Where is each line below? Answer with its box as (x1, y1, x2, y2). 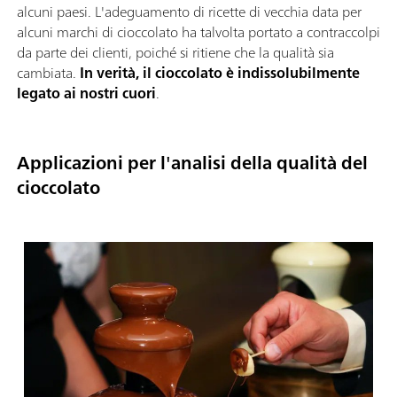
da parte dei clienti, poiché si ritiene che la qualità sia (17, 40, 334, 66)
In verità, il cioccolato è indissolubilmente (80, 60, 360, 86)
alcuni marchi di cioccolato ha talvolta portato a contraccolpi (17, 19, 380, 45)
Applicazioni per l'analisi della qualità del (17, 146, 368, 178)
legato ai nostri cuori (17, 81, 156, 106)
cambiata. (17, 60, 80, 86)
